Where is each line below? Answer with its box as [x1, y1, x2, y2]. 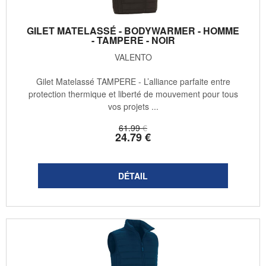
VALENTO [114, 51, 152, 64]
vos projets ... [107, 100, 159, 113]
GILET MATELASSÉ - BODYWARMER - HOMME [27, 24, 239, 38]
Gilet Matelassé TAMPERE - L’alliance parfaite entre [36, 75, 230, 88]
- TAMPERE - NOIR [91, 33, 175, 47]
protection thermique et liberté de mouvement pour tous [28, 88, 238, 100]
